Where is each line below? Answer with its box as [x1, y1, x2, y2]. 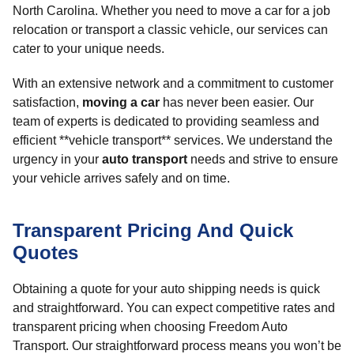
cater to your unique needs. [13, 42, 164, 55]
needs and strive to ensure [187, 153, 338, 166]
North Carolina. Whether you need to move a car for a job [13, 4, 330, 17]
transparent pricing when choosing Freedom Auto [13, 320, 288, 333]
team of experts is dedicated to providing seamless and [13, 115, 319, 128]
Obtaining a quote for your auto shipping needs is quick [13, 282, 320, 296]
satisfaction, [13, 96, 82, 109]
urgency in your [13, 153, 102, 166]
